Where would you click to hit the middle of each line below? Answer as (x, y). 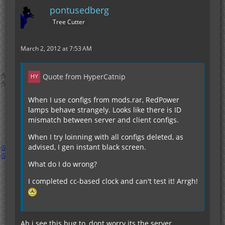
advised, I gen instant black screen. (87, 147)
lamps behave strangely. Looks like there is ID (105, 110)
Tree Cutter (69, 22)
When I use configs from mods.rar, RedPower (104, 100)
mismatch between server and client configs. (103, 120)
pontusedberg (79, 10)
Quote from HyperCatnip (84, 77)
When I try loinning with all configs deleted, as (106, 137)
